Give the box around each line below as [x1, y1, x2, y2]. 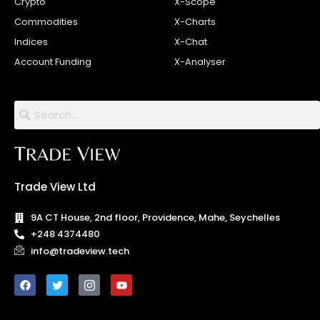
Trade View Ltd [14, 179, 96, 195]
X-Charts [174, 14, 216, 29]
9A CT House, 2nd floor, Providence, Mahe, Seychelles [30, 211, 280, 225]
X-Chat [174, 34, 207, 49]
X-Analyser [174, 54, 226, 69]
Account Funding [14, 54, 91, 69]
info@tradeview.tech [30, 244, 129, 259]
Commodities [14, 14, 78, 29]
